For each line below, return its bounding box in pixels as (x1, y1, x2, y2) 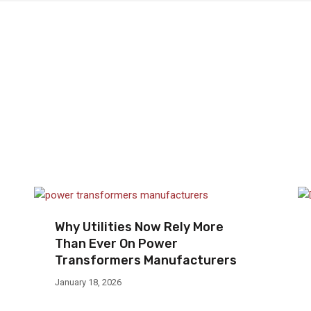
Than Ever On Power (55, 235, 178, 251)
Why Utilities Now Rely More (55, 219, 224, 235)
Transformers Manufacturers (55, 252, 237, 268)
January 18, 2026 (55, 276, 121, 287)
